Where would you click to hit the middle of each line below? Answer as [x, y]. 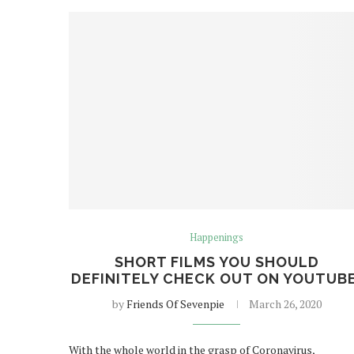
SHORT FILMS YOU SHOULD [217, 262]
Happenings [217, 237]
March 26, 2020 [285, 303]
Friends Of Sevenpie [175, 303]
